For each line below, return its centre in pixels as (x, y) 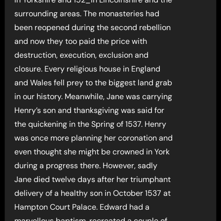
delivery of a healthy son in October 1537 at (93, 193)
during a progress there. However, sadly (86, 166)
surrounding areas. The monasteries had (87, 14)
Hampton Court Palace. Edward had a (82, 207)
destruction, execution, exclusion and (82, 55)
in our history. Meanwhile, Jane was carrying (93, 97)
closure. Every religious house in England (88, 69)
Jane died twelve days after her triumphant (93, 180)
